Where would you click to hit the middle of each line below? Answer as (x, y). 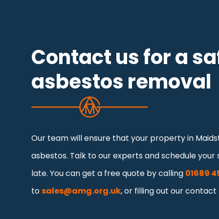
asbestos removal (121, 81)
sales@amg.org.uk (81, 191)
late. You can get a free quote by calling (108, 173)
